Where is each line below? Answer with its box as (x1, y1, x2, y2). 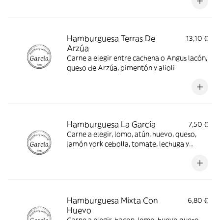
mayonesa (67, 149, 100, 158)
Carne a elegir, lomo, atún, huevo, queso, (67, 130, 196, 138)
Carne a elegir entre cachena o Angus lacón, (67, 54, 207, 62)
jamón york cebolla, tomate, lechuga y (67, 139, 189, 148)
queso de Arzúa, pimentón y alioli (67, 63, 175, 72)
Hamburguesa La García (67, 119, 156, 129)
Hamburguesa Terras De (67, 33, 155, 43)
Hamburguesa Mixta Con (67, 195, 158, 205)
